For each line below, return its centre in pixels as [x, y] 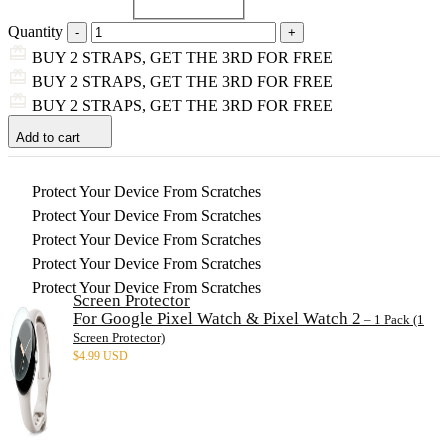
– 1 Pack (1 [392, 319]
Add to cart [48, 137]
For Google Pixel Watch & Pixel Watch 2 [217, 318]
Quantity [35, 31]
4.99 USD [103, 355]
